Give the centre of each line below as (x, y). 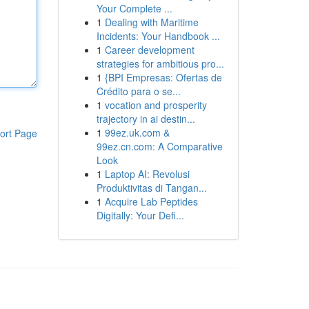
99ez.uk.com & (137, 132)
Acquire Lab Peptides (151, 201)
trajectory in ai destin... (146, 119)
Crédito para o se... (138, 91)
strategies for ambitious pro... (160, 63)
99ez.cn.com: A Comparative (159, 146)
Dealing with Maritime (151, 22)
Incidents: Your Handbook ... (158, 36)
